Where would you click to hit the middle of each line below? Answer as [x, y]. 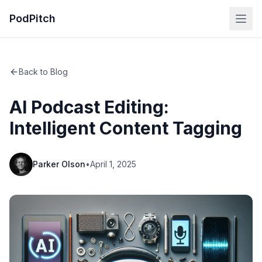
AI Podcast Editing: [89, 107]
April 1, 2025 [113, 164]
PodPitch [32, 18]
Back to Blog [43, 72]
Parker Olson [59, 164]
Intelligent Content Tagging [126, 128]
